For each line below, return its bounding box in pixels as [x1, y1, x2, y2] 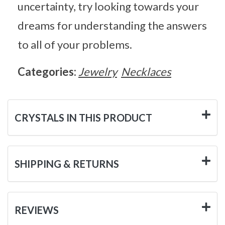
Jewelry [78, 64, 117, 78]
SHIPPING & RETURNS [15, 157, 119, 170]
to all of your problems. [18, 37, 132, 51]
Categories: [18, 64, 78, 78]
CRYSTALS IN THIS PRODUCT [15, 111, 152, 124]
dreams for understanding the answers [18, 18, 207, 32]
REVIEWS [15, 203, 59, 216]
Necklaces [121, 64, 171, 78]
